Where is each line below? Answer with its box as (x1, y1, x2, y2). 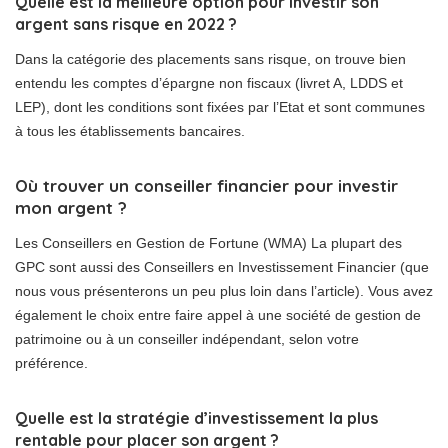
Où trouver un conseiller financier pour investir (15, 175, 398, 197)
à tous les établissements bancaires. (15, 123, 245, 140)
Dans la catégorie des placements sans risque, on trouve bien (15, 51, 406, 68)
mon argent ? (15, 197, 127, 219)
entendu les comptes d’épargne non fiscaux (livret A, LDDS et (15, 75, 403, 92)
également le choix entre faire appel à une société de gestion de (15, 307, 421, 324)
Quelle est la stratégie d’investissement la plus (15, 408, 378, 429)
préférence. (15, 355, 88, 372)
